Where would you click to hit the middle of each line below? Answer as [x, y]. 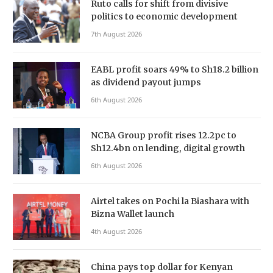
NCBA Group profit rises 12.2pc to [164, 135]
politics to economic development [164, 16]
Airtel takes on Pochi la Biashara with [170, 201]
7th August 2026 [116, 34]
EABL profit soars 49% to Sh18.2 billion [175, 69]
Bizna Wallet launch [133, 214]
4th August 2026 [116, 231]
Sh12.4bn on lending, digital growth [168, 148]
